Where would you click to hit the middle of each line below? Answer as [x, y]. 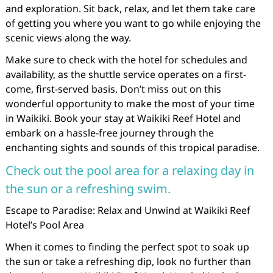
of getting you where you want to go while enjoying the [133, 23]
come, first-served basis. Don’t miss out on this [113, 89]
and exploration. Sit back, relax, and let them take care [130, 9]
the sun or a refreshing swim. [88, 189]
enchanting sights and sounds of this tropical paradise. [132, 147]
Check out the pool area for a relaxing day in [129, 170]
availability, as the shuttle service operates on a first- [126, 74]
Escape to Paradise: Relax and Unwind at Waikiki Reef [128, 210]
